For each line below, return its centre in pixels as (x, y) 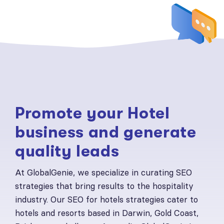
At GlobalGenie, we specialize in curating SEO (103, 172)
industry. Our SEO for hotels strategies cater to (106, 199)
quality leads (67, 151)
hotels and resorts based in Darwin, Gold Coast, (107, 213)
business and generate (106, 132)
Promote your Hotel (92, 113)
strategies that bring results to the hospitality (104, 186)
